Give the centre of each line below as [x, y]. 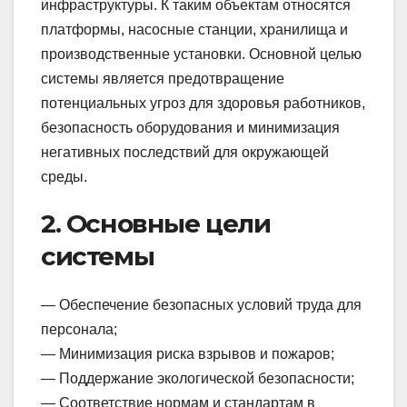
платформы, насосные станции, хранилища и [194, 29]
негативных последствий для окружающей [185, 152]
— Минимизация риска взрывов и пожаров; [188, 354]
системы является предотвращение [163, 78]
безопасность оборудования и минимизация [190, 127]
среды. [64, 176]
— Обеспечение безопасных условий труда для [201, 305]
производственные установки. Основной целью [201, 54]
